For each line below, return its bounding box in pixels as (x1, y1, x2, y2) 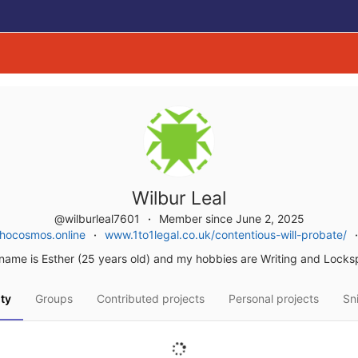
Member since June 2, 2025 (158, 212, 304, 225)
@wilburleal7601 (54, 212, 143, 225)
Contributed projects (96, 292, 205, 305)
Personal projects (228, 292, 319, 305)
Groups (34, 292, 73, 305)
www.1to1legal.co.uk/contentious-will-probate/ (105, 228, 347, 241)
